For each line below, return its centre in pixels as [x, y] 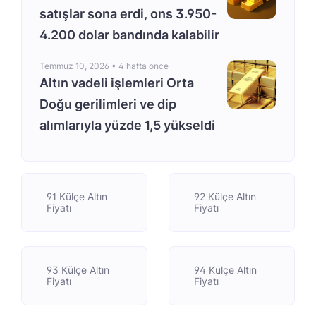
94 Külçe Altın [225, 270]
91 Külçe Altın [77, 196]
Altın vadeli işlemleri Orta [117, 83]
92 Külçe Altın [225, 196]
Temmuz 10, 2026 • [79, 66]
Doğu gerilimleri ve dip [108, 104]
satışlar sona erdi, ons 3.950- [128, 14]
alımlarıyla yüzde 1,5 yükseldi [127, 125]
